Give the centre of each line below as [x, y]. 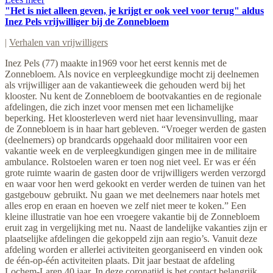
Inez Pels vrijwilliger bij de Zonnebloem [87, 21]
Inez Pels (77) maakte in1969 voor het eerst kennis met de [116, 63]
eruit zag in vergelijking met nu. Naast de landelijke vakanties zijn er [136, 227]
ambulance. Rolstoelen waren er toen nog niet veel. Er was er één [130, 161]
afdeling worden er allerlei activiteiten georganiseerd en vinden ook [134, 249]
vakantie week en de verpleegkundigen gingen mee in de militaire [131, 151]
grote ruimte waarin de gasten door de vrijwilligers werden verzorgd [135, 172]
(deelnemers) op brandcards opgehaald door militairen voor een [126, 140]
